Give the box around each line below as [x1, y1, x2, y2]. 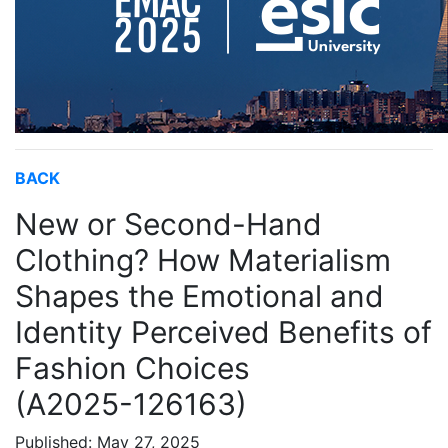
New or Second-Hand [15, 206, 322, 242]
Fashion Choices [15, 350, 250, 386]
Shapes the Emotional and [15, 278, 384, 314]
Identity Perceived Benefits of [15, 314, 432, 350]
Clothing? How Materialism [15, 242, 391, 278]
